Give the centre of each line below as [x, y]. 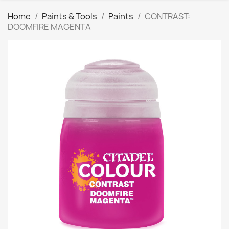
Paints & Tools [70, 16]
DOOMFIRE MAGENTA [49, 27]
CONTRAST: [167, 16]
